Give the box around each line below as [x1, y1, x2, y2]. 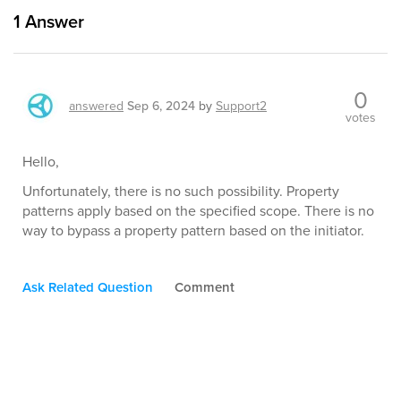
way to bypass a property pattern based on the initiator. [22, 220, 364, 241]
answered [69, 97, 124, 115]
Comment [175, 277, 235, 297]
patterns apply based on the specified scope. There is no [22, 200, 374, 221]
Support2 [216, 97, 267, 115]
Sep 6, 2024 [127, 97, 195, 115]
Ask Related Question [22, 277, 153, 297]
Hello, [22, 151, 59, 172]
